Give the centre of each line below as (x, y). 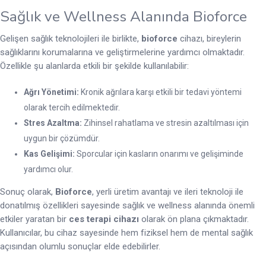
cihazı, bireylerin (209, 39)
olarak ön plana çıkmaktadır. (194, 219)
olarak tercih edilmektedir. (72, 108)
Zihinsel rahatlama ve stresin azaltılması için (165, 123)
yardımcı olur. (48, 170)
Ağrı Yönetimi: (51, 92)
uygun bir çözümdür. (62, 139)
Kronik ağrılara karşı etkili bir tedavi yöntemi (160, 92)
